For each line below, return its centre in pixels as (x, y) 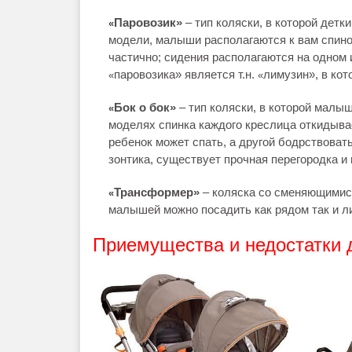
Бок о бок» (145, 107)
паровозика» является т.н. (186, 74)
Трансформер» (157, 192)
